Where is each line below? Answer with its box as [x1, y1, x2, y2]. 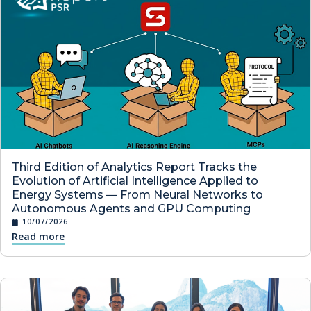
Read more [12, 230, 65, 244]
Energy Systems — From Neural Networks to [12, 188, 263, 202]
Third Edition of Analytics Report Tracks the [12, 160, 257, 174]
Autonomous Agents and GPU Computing [12, 202, 251, 216]
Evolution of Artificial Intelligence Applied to [12, 174, 258, 188]
